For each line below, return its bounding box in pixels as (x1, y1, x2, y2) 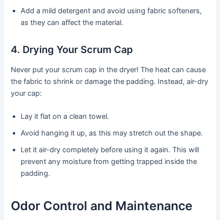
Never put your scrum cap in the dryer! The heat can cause (11, 65, 206, 74)
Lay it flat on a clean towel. (21, 112, 110, 121)
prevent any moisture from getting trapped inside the (21, 157, 197, 166)
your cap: (11, 88, 42, 98)
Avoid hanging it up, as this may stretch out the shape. (21, 129, 203, 138)
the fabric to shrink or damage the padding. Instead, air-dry (11, 77, 209, 86)
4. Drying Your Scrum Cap (11, 43, 134, 55)
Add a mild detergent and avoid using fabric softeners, (21, 6, 202, 15)
